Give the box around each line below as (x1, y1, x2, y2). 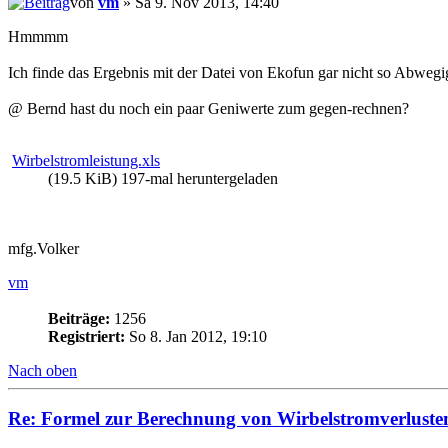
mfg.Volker (8, 239, 79, 257)
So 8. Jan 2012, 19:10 (125, 327, 267, 345)
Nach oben (8, 361, 77, 379)
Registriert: (48, 327, 125, 345)
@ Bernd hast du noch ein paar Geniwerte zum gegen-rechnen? (8, 99, 409, 117)
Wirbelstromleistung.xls (12, 151, 160, 169)
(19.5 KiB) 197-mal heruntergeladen (48, 169, 278, 187)
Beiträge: (48, 309, 110, 327)
